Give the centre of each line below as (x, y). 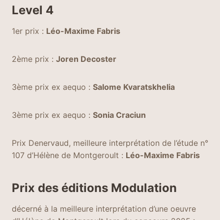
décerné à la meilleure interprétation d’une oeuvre (104, 209)
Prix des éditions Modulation (94, 188)
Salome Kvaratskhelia (134, 87)
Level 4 (33, 10)
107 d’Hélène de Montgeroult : (69, 155)
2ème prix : (34, 59)
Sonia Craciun (119, 115)
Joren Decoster (86, 59)
